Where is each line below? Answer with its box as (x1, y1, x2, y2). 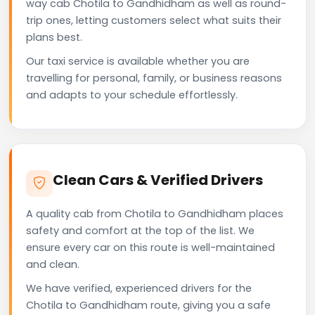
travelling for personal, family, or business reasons (26, 70, 282, 85)
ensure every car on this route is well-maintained (26, 240, 275, 255)
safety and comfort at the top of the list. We (26, 223, 255, 238)
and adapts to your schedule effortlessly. (26, 87, 238, 102)
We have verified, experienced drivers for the (26, 281, 252, 295)
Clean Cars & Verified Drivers (53, 169, 263, 190)
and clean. (26, 257, 79, 271)
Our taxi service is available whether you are (26, 53, 250, 68)
